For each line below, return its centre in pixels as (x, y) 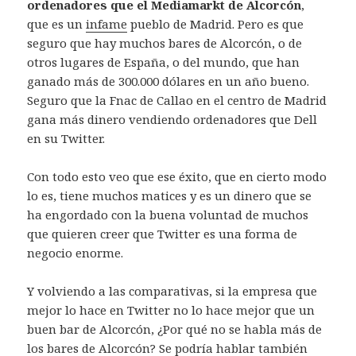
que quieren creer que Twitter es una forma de (163, 233)
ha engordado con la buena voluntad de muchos (168, 214)
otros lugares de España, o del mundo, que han (164, 62)
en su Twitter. (66, 138)
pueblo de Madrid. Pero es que (216, 23)
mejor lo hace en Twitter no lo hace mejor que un (171, 310)
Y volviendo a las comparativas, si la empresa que (172, 290)
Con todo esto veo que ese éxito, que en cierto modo (177, 176)
